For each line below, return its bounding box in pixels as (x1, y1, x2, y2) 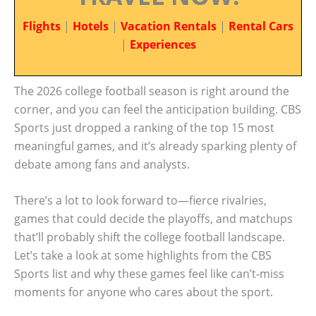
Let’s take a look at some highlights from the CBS (14, 248, 272, 264)
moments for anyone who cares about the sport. (14, 284, 273, 300)
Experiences (129, 37, 196, 52)
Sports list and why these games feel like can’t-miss (14, 266, 284, 282)
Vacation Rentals (121, 18, 217, 34)
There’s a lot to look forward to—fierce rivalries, (14, 193, 267, 209)
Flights (23, 18, 61, 34)
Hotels (73, 18, 109, 34)
